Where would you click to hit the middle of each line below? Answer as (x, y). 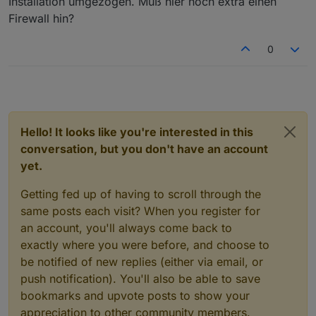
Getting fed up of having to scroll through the (141, 194)
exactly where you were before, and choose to (145, 244)
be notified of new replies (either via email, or (142, 261)
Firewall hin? (41, 18)
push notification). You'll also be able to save (140, 278)
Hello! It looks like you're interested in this (137, 132)
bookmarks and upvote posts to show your (135, 295)
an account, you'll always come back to (126, 227)
